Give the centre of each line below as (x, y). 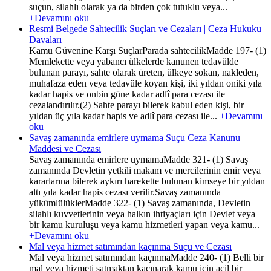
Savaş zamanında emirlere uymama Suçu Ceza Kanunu (135, 137)
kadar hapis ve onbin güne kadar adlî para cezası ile (127, 94)
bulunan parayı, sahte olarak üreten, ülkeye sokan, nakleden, (144, 72)
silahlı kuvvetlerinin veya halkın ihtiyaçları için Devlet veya (142, 214)
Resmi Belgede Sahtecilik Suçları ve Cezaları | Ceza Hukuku (145, 28)
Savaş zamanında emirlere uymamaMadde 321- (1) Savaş (139, 159)
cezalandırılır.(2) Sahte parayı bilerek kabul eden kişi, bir (136, 105)
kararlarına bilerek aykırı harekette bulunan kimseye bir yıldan (147, 181)
